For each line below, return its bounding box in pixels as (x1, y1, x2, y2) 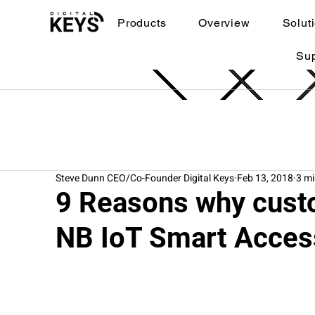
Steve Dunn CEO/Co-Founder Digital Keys (56, 171, 234, 186)
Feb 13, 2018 (237, 171, 293, 186)
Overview (198, 16, 250, 30)
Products (117, 16, 167, 30)
